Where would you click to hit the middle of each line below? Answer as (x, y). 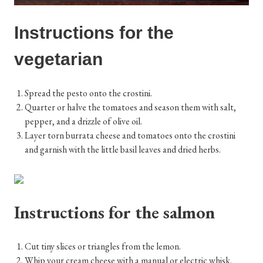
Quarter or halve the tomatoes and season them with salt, (131, 107)
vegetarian (58, 59)
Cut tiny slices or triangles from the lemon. (103, 247)
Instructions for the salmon (114, 213)
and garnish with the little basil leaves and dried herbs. (123, 150)
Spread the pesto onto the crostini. (89, 93)
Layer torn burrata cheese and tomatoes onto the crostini (130, 136)
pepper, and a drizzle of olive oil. (84, 122)
